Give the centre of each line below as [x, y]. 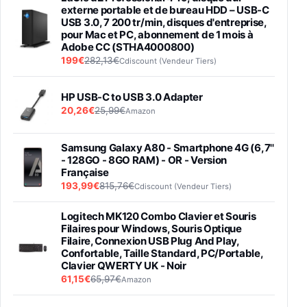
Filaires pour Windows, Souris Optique [151, 228]
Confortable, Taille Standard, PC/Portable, [162, 253]
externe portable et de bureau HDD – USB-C [165, 10]
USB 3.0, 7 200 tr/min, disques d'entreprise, [164, 22]
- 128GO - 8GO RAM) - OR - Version [144, 160]
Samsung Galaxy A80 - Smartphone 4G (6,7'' [168, 147]
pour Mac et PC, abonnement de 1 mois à [157, 34]
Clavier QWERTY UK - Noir [124, 265]
